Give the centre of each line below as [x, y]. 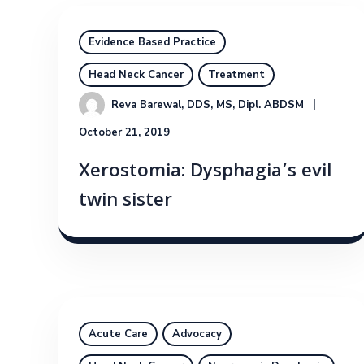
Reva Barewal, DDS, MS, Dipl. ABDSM [208, 105]
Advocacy [197, 334]
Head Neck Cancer [136, 75]
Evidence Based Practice [152, 43]
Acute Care [118, 334]
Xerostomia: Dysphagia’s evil [205, 173]
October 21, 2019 [124, 133]
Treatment [236, 75]
